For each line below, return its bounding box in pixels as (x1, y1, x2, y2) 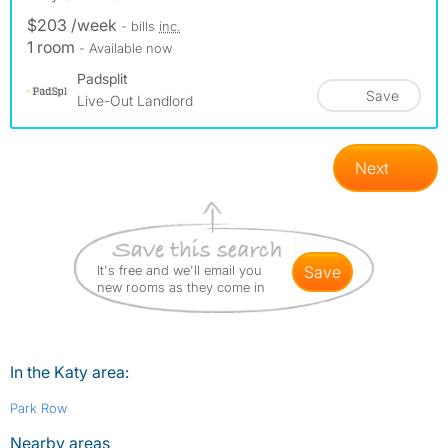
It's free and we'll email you (97, 262, 262, 279)
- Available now (79, 40, 172, 57)
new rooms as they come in (97, 279, 265, 296)
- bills (121, 18, 159, 35)
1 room (27, 37, 79, 58)
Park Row (10, 400, 67, 417)
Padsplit (77, 70, 128, 88)
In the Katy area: (10, 362, 129, 383)
